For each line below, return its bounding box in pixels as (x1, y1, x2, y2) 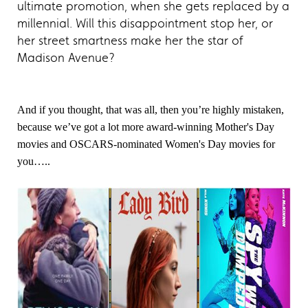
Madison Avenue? (17, 49, 115, 65)
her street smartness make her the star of (17, 32, 243, 48)
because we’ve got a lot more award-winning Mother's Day (17, 120, 274, 133)
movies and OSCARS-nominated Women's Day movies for (17, 137, 275, 150)
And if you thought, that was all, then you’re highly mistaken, (17, 103, 284, 115)
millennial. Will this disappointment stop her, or (17, 15, 273, 31)
